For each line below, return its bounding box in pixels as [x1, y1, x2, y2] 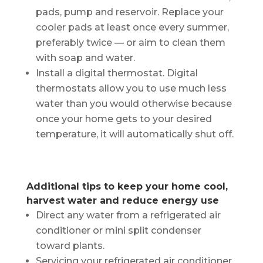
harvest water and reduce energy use [26, 194, 219, 206]
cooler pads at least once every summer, [35, 21, 229, 33]
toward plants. [35, 240, 104, 251]
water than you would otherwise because [35, 97, 232, 109]
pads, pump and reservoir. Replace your [35, 6, 224, 18]
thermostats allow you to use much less [35, 82, 227, 94]
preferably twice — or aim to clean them [35, 36, 225, 48]
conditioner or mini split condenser [35, 224, 201, 236]
